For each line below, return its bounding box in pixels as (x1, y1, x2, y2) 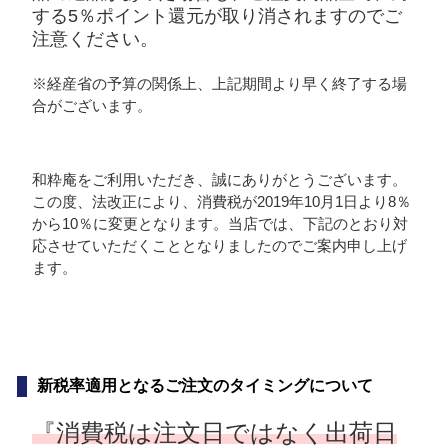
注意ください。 (31, 28, 158, 49)
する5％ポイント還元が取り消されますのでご (31, 5, 402, 26)
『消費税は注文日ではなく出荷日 (31, 418, 397, 446)
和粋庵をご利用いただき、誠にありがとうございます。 (31, 170, 407, 188)
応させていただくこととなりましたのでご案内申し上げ (31, 236, 407, 254)
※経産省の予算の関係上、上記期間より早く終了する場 (31, 74, 407, 92)
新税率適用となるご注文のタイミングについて (36, 376, 373, 394)
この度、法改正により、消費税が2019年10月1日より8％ (31, 192, 411, 210)
